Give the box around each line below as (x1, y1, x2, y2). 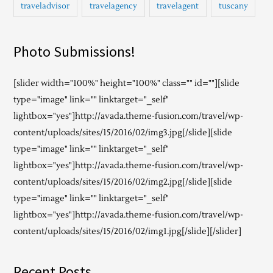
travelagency (89, 1, 137, 12)
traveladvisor (21, 1, 70, 12)
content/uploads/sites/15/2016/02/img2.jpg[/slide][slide (13, 177, 232, 188)
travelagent (157, 1, 199, 12)
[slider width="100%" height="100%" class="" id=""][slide (13, 78, 239, 89)
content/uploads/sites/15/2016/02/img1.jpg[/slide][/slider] (13, 226, 241, 237)
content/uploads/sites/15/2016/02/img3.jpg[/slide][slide (13, 127, 232, 138)
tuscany (218, 1, 248, 12)
